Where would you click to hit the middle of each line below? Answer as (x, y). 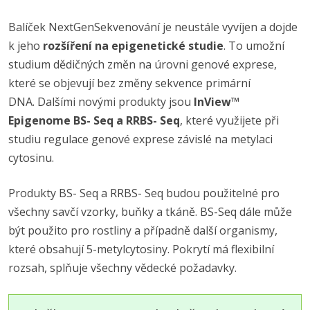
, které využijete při (229, 120)
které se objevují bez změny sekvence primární (129, 83)
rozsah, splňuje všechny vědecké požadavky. (124, 268)
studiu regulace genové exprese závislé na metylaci (140, 139)
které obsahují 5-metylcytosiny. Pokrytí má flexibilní (141, 249)
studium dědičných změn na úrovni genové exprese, (143, 64)
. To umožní (254, 46)
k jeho (24, 46)
